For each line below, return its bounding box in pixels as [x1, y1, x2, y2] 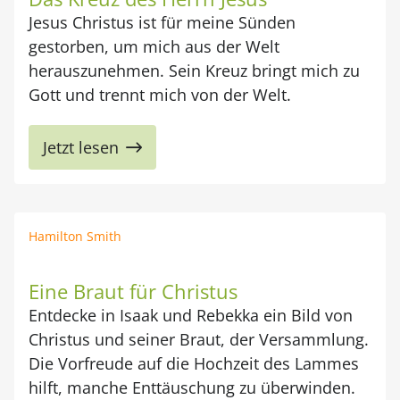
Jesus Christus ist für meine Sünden [29, 12, 296, 33]
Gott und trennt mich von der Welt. [29, 84, 291, 105]
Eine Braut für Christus [29, 278, 237, 304]
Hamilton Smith [29, 228, 121, 245]
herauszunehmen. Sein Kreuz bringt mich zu [29, 60, 360, 81]
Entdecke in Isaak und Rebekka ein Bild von [29, 304, 353, 326]
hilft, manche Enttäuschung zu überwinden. [29, 377, 355, 398]
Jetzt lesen [43, 137, 119, 158]
